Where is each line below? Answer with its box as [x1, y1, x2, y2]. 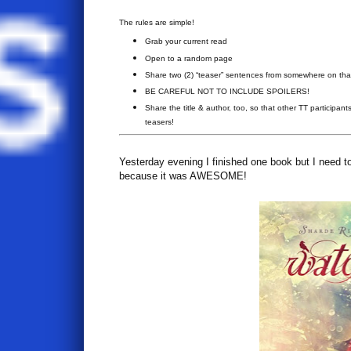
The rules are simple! [119, 17, 194, 27]
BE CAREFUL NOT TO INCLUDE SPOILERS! [145, 87, 309, 96]
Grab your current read [145, 37, 227, 46]
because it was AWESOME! [119, 169, 247, 182]
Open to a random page [145, 53, 233, 63]
